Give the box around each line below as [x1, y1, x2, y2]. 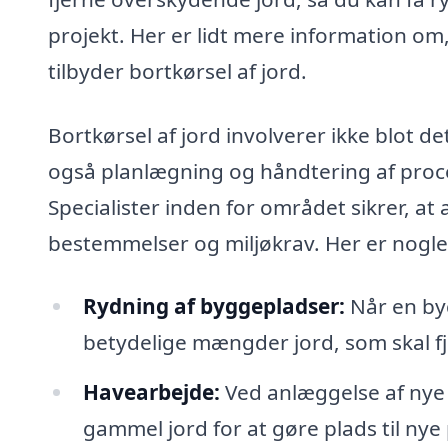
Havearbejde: [82, 378, 220, 407]
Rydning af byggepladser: [82, 292, 345, 321]
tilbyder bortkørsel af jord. [48, 56, 307, 85]
